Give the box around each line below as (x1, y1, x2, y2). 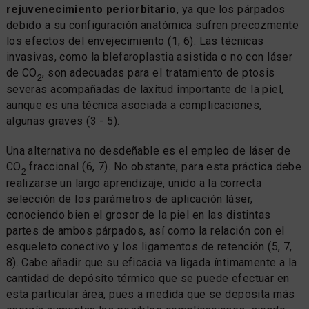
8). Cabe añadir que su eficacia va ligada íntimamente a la (6, 255, 297, 269)
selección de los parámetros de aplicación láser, (6, 192, 253, 206)
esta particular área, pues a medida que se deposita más (6, 287, 295, 301)
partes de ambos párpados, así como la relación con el (6, 223, 285, 237)
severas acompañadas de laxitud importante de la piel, (6, 82, 284, 96)
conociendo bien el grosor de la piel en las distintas (6, 208, 271, 221)
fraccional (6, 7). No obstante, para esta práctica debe (26, 159, 302, 173)
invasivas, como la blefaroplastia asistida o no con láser (6, 50, 293, 63)
